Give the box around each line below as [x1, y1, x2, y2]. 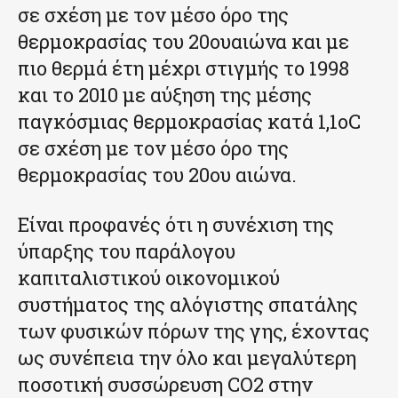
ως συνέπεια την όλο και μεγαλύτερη [18, 345, 356, 371]
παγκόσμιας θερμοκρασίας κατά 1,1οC [18, 108, 361, 135]
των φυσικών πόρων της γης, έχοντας [18, 318, 370, 345]
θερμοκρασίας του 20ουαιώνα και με [18, 28, 349, 55]
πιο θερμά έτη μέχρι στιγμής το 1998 [18, 55, 349, 82]
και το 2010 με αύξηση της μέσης [18, 82, 312, 108]
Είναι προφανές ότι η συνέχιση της [18, 211, 334, 238]
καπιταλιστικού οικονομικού [18, 265, 280, 291]
